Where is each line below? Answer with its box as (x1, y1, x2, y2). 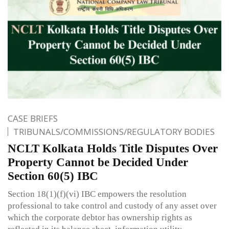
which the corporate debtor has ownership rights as (8, 212, 192, 222)
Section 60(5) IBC (8, 169, 98, 182)
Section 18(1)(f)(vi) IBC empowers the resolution (8, 189, 187, 199)
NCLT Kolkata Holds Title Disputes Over (8, 142, 218, 155)
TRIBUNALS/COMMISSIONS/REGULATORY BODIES (13, 125, 215, 138)
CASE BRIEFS (8, 112, 58, 124)
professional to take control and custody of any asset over (8, 200, 217, 211)
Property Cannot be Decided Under (8, 155, 188, 169)
